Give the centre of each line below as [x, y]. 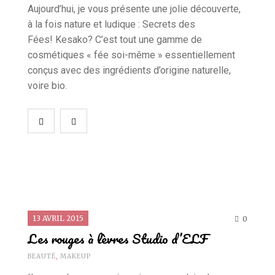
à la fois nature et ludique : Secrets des [111, 24]
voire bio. [48, 85]
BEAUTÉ [42, 256]
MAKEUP [76, 256]
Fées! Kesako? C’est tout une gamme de [115, 39]
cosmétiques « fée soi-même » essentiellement [131, 55]
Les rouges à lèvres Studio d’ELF [118, 238]
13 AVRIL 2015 [58, 218]
